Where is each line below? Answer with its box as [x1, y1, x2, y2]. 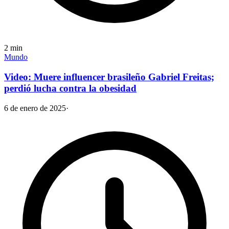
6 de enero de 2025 [4, 103, 66, 112]
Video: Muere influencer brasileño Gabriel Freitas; [4, 71, 214, 82]
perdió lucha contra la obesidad [4, 82, 136, 94]
